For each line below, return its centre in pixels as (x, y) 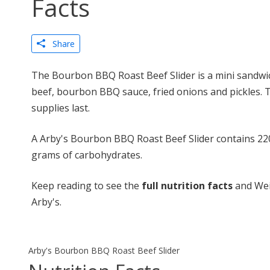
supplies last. (61, 108)
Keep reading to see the (86, 186)
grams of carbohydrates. (87, 155)
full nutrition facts (187, 186)
